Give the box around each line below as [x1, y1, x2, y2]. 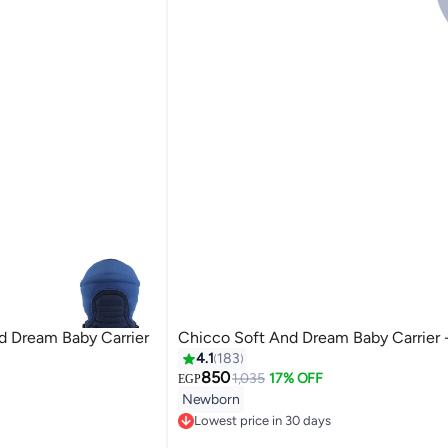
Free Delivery [193, 429, 269, 445]
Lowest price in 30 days [193, 413, 331, 429]
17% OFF [269, 370, 324, 388]
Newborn [181, 391, 240, 409]
